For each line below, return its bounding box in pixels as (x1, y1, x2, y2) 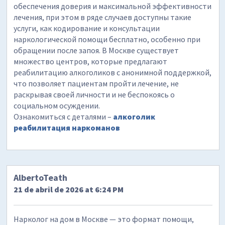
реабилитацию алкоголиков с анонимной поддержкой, (14, 67, 212, 77)
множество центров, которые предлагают (14, 56, 168, 66)
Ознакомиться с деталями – (14, 111, 114, 122)
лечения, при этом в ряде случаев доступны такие (14, 12, 192, 22)
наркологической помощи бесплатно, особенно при (14, 34, 201, 44)
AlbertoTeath (14, 172, 68, 184)
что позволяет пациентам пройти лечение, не (14, 78, 179, 88)
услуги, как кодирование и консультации (14, 23, 160, 33)
